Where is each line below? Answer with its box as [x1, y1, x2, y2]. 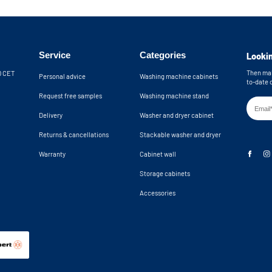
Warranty [39, 150, 66, 158]
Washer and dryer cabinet [139, 111, 214, 120]
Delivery [39, 111, 63, 120]
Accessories [139, 189, 175, 197]
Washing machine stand [139, 92, 209, 100]
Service [39, 50, 71, 61]
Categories [139, 50, 186, 61]
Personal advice [39, 72, 86, 81]
